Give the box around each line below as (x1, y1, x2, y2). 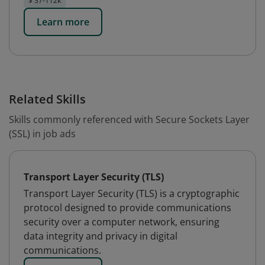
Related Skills (9, 91, 86, 107)
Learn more (37, 15, 89, 28)
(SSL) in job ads (9, 127, 76, 140)
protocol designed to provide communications (24, 201, 231, 214)
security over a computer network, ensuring (24, 215, 219, 228)
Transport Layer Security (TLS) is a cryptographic (24, 187, 240, 200)
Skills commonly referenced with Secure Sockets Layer (9, 113, 250, 126)
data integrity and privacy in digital (24, 230, 177, 243)
